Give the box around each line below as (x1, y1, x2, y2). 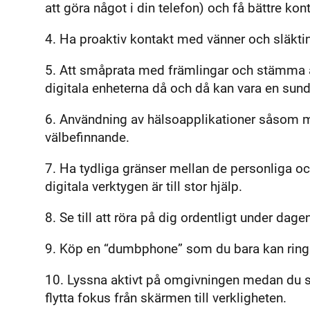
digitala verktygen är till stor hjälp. (45, 179, 242, 195)
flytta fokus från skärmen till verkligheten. (45, 290, 290, 307)
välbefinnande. (45, 129, 133, 146)
